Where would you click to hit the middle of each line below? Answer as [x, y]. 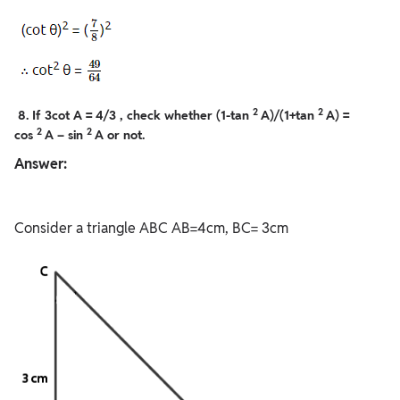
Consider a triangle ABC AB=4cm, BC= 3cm [151, 229]
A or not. [120, 135]
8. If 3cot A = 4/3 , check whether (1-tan [133, 116]
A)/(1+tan [289, 116]
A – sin [66, 135]
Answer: [41, 164]
